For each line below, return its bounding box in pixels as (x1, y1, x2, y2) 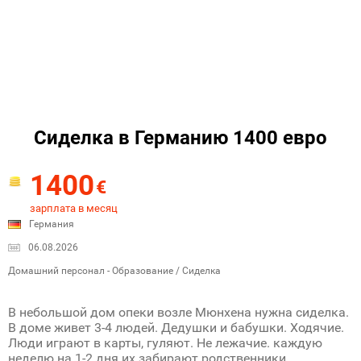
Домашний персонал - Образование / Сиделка (8, 265, 221, 276)
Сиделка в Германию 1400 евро (34, 127, 327, 149)
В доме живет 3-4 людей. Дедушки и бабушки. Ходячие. (8, 320, 344, 335)
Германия (29, 218, 74, 230)
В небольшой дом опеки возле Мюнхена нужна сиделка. (8, 305, 349, 320)
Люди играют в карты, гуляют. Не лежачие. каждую (8, 335, 322, 351)
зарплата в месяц (30, 202, 118, 214)
